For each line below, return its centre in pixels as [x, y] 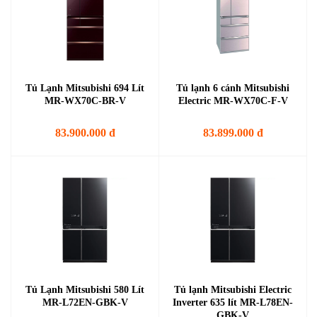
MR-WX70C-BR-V [85, 101]
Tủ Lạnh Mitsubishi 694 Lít [85, 88]
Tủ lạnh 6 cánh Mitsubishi [233, 88]
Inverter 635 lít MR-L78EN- [233, 302]
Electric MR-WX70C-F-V [233, 101]
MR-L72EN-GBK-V [85, 302]
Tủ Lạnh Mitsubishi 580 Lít [85, 290]
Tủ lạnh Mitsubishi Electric [233, 290]
